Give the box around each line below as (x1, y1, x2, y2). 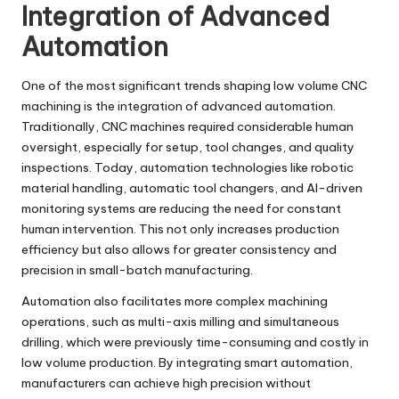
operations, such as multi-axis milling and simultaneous (21, 313, 339, 330)
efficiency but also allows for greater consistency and (21, 240, 337, 257)
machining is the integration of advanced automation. (21, 97, 336, 114)
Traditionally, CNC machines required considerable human (21, 118, 354, 134)
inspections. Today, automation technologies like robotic (21, 159, 354, 175)
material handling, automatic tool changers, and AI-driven (21, 179, 362, 196)
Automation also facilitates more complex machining (21, 292, 328, 309)
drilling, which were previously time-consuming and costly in (21, 333, 369, 350)
